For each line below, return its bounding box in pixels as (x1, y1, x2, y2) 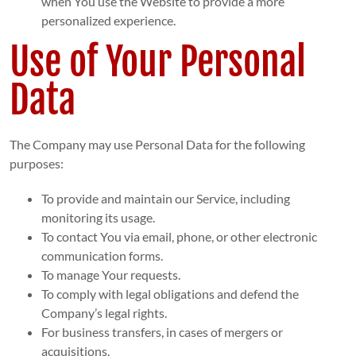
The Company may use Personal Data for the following (9, 137, 305, 153)
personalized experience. (41, 13, 176, 29)
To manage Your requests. (41, 267, 180, 283)
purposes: (9, 156, 64, 172)
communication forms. (41, 248, 163, 264)
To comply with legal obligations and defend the (41, 286, 299, 302)
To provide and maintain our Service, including (41, 191, 290, 207)
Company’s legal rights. (41, 305, 167, 321)
